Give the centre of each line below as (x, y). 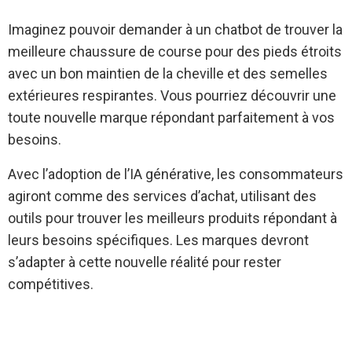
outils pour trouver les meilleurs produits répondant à (172, 218)
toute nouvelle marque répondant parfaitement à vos (171, 117)
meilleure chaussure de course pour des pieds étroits (175, 51)
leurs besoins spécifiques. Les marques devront (158, 240)
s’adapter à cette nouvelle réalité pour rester (145, 262)
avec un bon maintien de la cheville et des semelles (168, 73)
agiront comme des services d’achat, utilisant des (162, 196)
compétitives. (51, 284)
